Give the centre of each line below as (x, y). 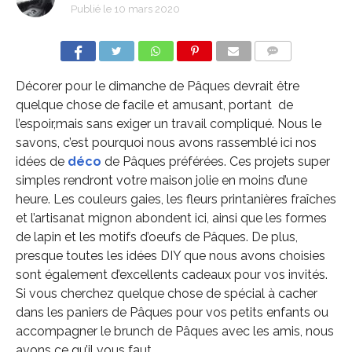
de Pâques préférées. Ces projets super (215, 161)
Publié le (91, 9)
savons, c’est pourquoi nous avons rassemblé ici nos (166, 143)
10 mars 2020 (147, 9)
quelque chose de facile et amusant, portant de (154, 105)
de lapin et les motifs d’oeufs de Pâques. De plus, (156, 237)
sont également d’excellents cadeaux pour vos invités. (171, 275)
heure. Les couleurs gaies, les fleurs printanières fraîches (176, 199)
